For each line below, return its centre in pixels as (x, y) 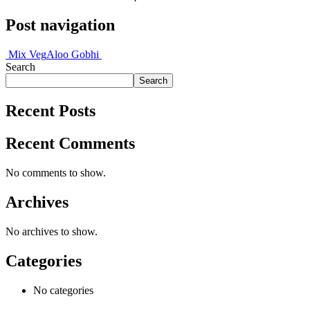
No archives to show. (52, 231)
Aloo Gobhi (74, 55)
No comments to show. (56, 172)
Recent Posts (51, 111)
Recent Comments (70, 144)
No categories (63, 290)
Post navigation (60, 25)
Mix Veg (26, 55)
